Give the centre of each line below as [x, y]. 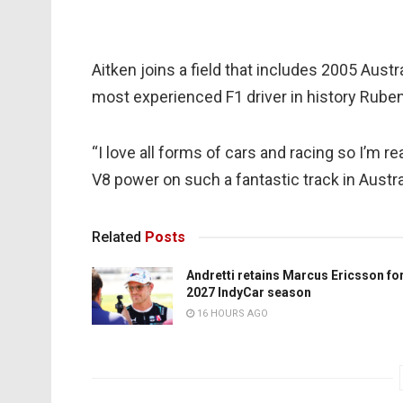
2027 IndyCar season [249, 293]
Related [116, 237]
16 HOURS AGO [231, 314]
